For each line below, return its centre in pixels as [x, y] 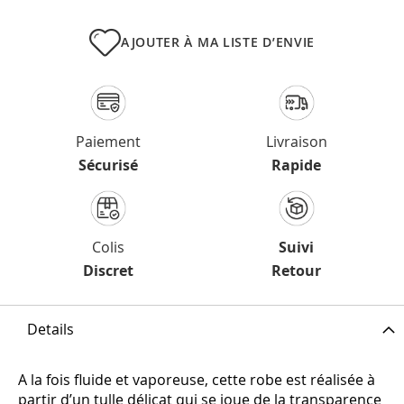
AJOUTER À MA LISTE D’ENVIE [218, 41]
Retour [296, 271]
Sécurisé [108, 165]
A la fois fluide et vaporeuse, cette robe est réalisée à [197, 380]
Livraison [296, 142]
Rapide [296, 165]
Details [50, 330]
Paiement [108, 142]
